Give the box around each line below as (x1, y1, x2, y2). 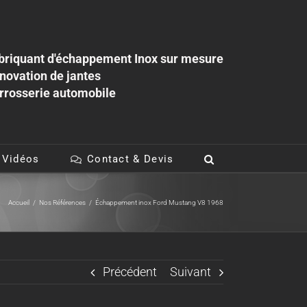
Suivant (170, 265, 211, 279)
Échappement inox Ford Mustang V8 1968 (95, 198, 223, 206)
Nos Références (39, 198, 86, 206)
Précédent (103, 265, 157, 279)
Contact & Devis (86, 153, 174, 165)
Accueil (8, 198, 29, 206)
